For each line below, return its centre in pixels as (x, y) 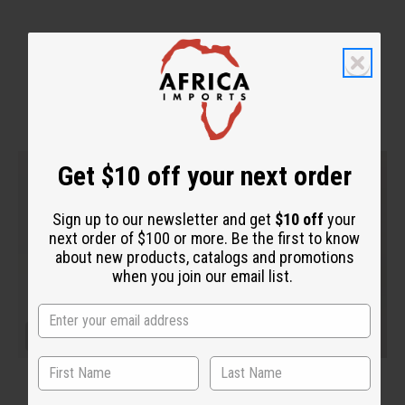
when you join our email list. (204, 276)
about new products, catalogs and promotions (204, 257)
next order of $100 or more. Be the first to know (204, 238)
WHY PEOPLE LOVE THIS (202, 60)
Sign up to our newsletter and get (164, 219)
